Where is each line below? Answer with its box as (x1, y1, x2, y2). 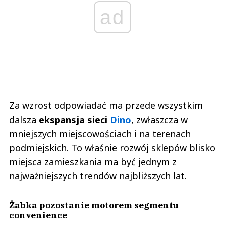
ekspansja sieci (39, 114, 110, 126)
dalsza (9, 114, 39, 126)
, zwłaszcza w (131, 114, 188, 126)
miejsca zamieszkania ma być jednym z (9, 156, 177, 168)
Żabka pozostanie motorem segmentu (9, 199, 179, 211)
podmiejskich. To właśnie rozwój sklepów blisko (9, 142, 215, 154)
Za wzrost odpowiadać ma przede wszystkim (9, 99, 203, 112)
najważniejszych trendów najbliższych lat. (9, 170, 187, 182)
